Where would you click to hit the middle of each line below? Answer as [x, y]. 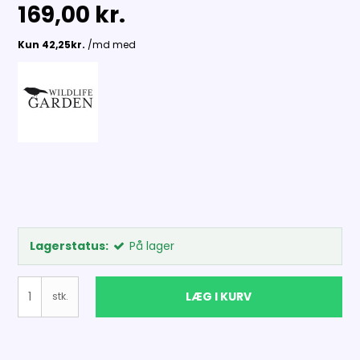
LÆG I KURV [219, 297]
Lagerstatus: [70, 246]
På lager [152, 246]
